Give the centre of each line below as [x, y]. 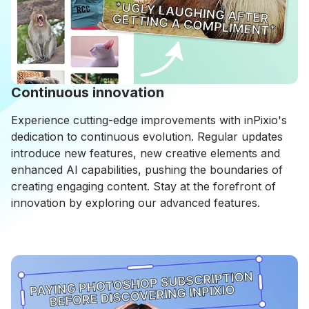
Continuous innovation [88, 93]
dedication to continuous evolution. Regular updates [147, 137]
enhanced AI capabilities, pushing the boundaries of [147, 170]
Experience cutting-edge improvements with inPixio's [149, 120]
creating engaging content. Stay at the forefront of [143, 187]
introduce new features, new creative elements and [146, 153]
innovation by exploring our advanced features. [136, 203]
